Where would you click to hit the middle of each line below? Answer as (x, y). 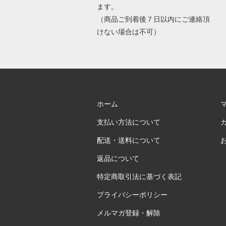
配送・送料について (128, 140)
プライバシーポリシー (132, 195)
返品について (118, 159)
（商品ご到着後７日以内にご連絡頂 (153, 19)
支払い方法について (128, 122)
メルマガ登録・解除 (128, 213)
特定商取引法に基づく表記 (139, 177)
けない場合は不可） (129, 32)
